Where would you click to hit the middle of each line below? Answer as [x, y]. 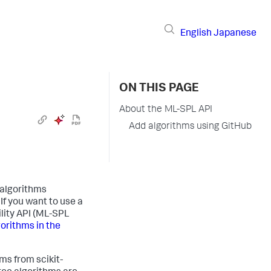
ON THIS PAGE [159, 89]
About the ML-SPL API [166, 110]
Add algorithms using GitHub [190, 127]
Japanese [235, 34]
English [196, 34]
